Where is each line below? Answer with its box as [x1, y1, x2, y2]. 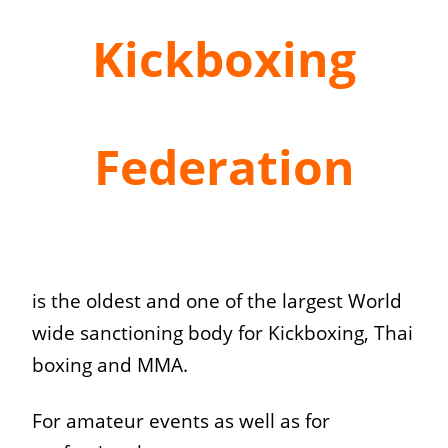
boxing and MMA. [32, 351, 188, 377]
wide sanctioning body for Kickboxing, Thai [32, 319, 413, 345]
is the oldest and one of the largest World [32, 287, 402, 313]
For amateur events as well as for [32, 407, 330, 433]
